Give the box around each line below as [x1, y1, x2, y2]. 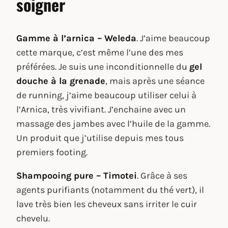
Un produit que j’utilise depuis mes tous [16, 132, 184, 144]
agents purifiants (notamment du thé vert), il [16, 184, 204, 195]
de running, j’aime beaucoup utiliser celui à [16, 89, 196, 101]
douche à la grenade [16, 75, 105, 87]
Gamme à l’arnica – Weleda [16, 32, 136, 44]
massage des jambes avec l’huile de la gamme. [16, 118, 210, 129]
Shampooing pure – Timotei [16, 169, 137, 181]
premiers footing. [16, 146, 88, 158]
